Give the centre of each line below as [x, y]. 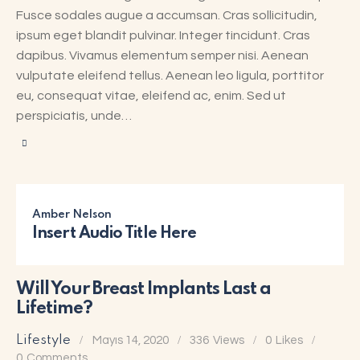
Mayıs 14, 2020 [130, 340]
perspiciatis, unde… [74, 115]
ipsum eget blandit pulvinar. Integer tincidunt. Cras [163, 35]
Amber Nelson [72, 214]
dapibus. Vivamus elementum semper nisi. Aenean [162, 55]
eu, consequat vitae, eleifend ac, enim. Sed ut [151, 95]
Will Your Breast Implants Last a [143, 289]
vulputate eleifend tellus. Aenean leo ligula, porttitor [170, 75]
